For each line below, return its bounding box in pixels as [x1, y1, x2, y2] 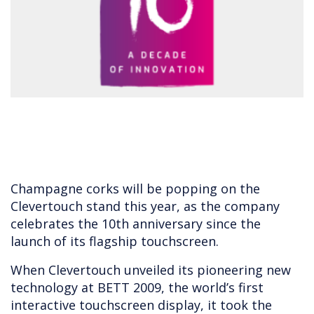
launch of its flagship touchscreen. [11, 233, 219, 250]
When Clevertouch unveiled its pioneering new [11, 261, 291, 279]
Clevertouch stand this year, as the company [11, 198, 280, 215]
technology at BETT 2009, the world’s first [11, 279, 264, 296]
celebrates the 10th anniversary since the [11, 215, 261, 233]
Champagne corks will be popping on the [11, 180, 260, 198]
